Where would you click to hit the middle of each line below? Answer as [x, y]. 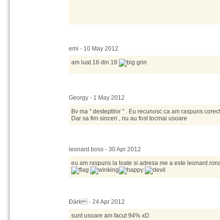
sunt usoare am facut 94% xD [110, 216]
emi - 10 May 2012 [94, 49]
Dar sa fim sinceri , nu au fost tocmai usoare [129, 118]
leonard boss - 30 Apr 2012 [105, 149]
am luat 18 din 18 [95, 62]
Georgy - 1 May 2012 [97, 98]
